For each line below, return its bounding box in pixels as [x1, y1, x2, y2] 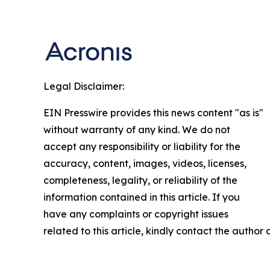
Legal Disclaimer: [43, 80, 124, 93]
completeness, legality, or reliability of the [43, 174, 237, 187]
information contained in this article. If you [43, 191, 240, 204]
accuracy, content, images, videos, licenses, [43, 157, 246, 170]
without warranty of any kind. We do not [43, 124, 230, 136]
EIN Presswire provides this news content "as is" [43, 107, 263, 119]
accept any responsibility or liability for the [43, 140, 240, 153]
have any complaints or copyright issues [43, 208, 228, 221]
